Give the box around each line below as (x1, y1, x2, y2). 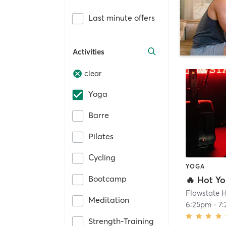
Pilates (88, 131, 114, 142)
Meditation (88, 195, 129, 205)
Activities (73, 46, 104, 56)
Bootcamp (88, 174, 127, 184)
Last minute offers (88, 12, 155, 23)
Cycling (88, 152, 116, 163)
